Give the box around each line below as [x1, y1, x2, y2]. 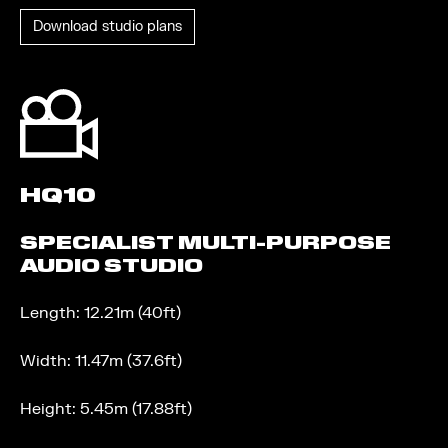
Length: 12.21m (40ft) [20, 303, 181, 323]
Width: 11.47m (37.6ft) [20, 351, 182, 371]
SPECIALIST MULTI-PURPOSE [20, 231, 391, 254]
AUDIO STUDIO [20, 254, 203, 277]
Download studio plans [33, 18, 182, 35]
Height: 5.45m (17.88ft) [20, 399, 192, 419]
